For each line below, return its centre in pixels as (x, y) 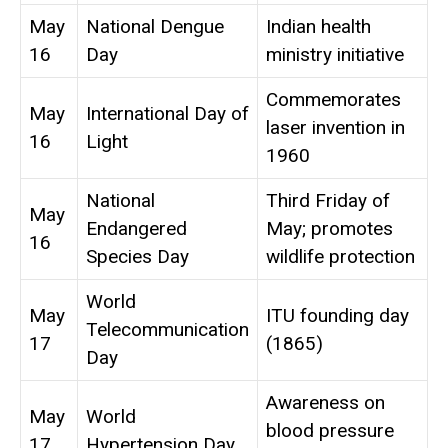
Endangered (136, 229)
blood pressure (330, 431)
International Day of (167, 114)
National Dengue (155, 27)
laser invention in (335, 128)
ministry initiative (335, 55)
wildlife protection (340, 257)
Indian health (318, 27)
